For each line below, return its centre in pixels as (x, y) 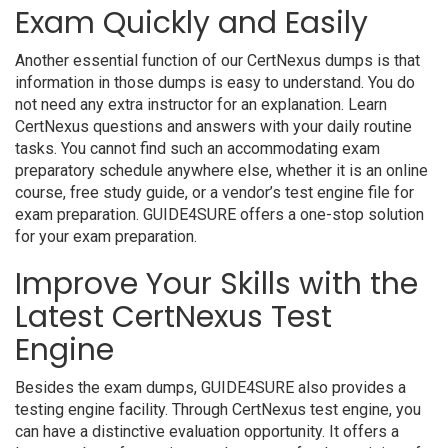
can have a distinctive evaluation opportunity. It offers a (207, 431)
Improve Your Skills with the (216, 284)
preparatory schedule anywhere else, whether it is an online (221, 170)
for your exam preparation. (106, 236)
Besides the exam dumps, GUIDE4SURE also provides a (210, 387)
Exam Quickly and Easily (191, 23)
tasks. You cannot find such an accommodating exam (197, 148)
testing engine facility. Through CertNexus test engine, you (218, 409)
